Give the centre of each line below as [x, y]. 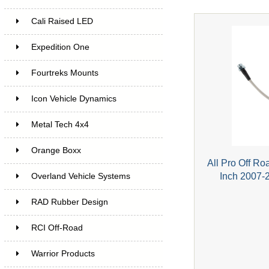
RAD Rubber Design [69, 202]
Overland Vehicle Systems [80, 176]
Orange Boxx [56, 150]
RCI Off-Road [57, 228]
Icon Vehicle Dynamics [74, 98]
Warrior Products [63, 253]
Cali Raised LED [62, 21]
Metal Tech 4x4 [60, 124]
